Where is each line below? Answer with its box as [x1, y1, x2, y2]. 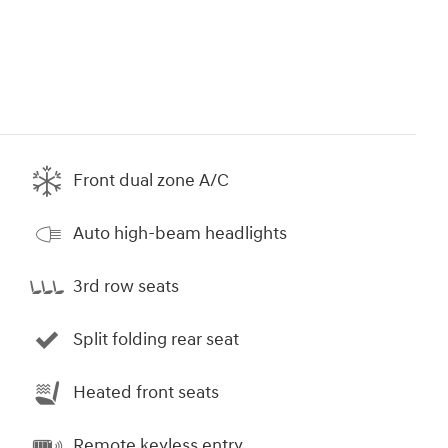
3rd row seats [73, 275, 179, 299]
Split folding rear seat [73, 328, 239, 352]
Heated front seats [73, 381, 219, 405]
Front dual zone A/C [73, 169, 229, 193]
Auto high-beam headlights [73, 222, 287, 246]
